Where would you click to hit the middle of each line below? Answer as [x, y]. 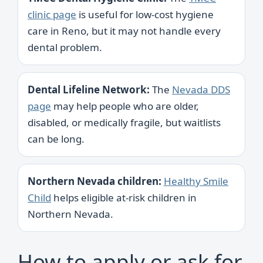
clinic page [52, 14]
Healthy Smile [196, 181]
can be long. [56, 139]
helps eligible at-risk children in [124, 197]
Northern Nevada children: [95, 181]
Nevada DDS [201, 89]
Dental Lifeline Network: [89, 89]
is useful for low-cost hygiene [145, 14]
